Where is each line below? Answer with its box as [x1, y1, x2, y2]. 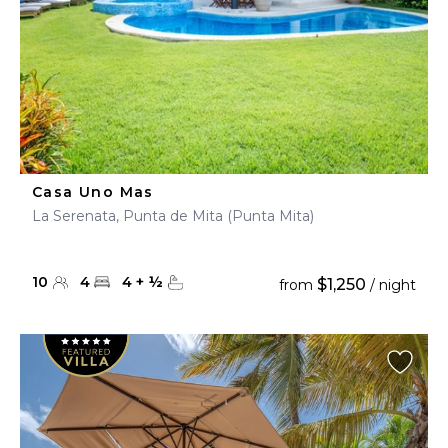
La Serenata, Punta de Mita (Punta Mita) [32, 207, 314, 225]
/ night [366, 276, 416, 294]
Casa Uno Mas [32, 183, 154, 201]
